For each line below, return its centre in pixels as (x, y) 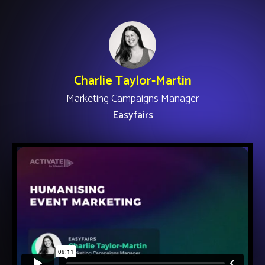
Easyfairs (132, 115)
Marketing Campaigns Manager (132, 99)
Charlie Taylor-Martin (132, 81)
